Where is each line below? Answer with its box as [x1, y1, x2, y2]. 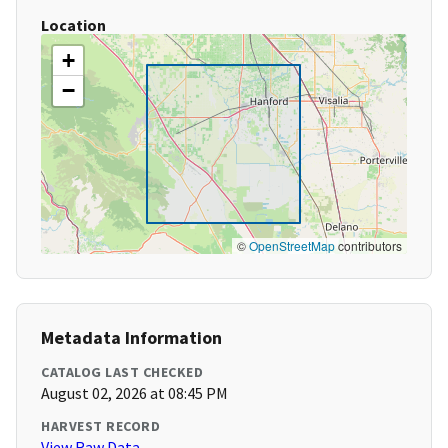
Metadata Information [41, 326, 222, 350]
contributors [335, 237, 402, 255]
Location [41, 15, 106, 36]
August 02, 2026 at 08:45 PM [41, 383, 228, 404]
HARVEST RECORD [41, 417, 160, 436]
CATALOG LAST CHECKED [41, 363, 203, 382]
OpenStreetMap [249, 237, 335, 255]
